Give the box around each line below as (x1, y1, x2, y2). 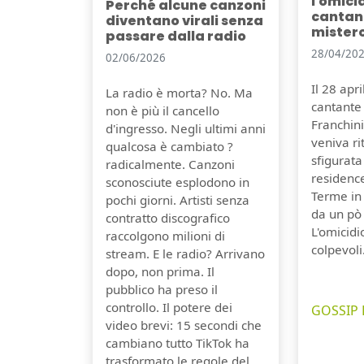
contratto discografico (106, 210, 230, 227)
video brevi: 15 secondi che (106, 317, 262, 334)
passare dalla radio (106, 27, 246, 46)
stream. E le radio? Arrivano (106, 245, 265, 262)
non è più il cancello (106, 102, 219, 119)
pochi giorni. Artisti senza (106, 192, 249, 209)
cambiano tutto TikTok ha (106, 335, 249, 352)
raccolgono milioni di (106, 227, 225, 245)
